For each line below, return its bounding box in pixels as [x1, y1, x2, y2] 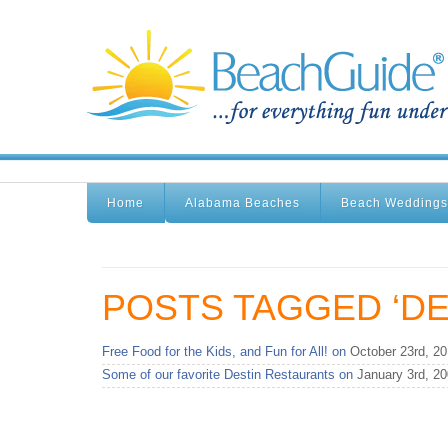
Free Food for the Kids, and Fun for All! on [102, 344, 346, 359]
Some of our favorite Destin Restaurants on [102, 367, 353, 382]
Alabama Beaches [185, 196, 300, 210]
